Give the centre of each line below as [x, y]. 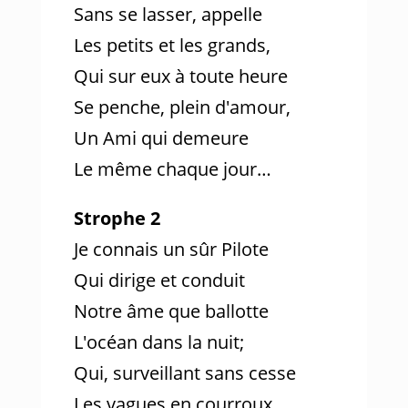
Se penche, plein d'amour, [182, 107]
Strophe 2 [117, 218]
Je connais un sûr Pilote [171, 249]
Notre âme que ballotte [171, 311]
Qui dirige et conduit [159, 280]
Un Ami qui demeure [161, 138]
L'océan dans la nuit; [158, 342]
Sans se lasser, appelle [168, 14]
